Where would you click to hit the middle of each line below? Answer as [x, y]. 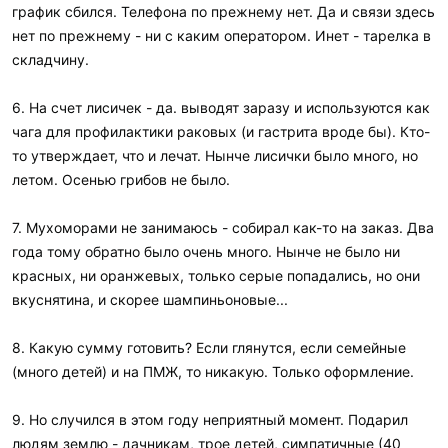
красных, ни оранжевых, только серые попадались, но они [216, 275]
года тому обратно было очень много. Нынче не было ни [206, 251]
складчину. [50, 59]
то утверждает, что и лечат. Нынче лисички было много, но [215, 155]
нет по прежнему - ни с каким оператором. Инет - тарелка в [221, 35]
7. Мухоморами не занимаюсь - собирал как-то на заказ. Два [223, 227]
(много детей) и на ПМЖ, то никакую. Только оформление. [213, 371]
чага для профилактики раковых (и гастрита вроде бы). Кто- [221, 131]
